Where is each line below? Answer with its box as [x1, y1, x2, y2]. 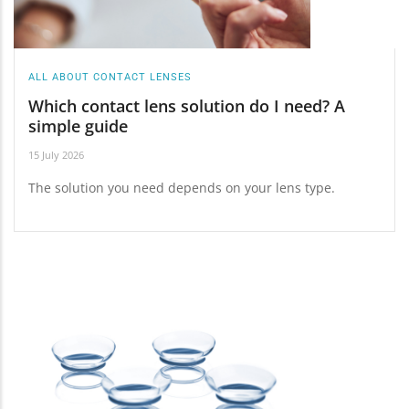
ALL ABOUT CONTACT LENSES [28, 70, 192, 83]
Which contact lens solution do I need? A [28, 95, 345, 118]
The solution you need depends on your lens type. [28, 178, 335, 196]
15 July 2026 [28, 147, 84, 162]
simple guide [28, 115, 128, 138]
